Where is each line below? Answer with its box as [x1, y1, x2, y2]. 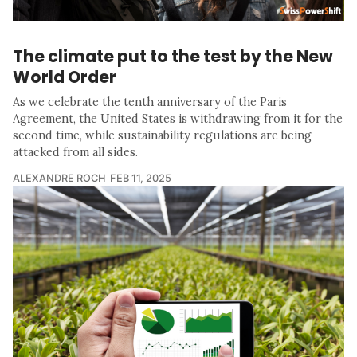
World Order [13, 65, 116, 88]
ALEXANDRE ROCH [13, 171, 106, 184]
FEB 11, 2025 [110, 171, 171, 184]
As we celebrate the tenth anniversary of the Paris [13, 94, 287, 109]
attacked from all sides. [13, 144, 138, 159]
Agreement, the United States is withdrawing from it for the [13, 111, 343, 126]
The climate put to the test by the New [13, 44, 333, 68]
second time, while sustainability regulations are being [13, 127, 312, 143]
